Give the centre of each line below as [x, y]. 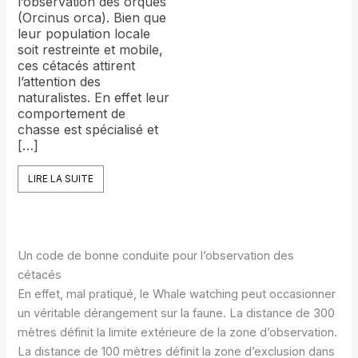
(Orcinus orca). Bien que [92, 17]
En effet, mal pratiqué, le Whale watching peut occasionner [177, 294]
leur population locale [84, 33]
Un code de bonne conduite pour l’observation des [156, 255]
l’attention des [60, 81]
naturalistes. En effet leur [94, 97]
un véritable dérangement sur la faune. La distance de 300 [177, 313]
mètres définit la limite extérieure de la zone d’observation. [178, 332]
